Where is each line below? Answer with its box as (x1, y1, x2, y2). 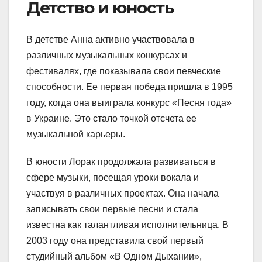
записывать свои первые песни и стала (26, 204, 198, 214)
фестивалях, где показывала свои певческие (26, 65, 221, 76)
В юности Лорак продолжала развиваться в (26, 156, 216, 167)
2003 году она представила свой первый (26, 235, 204, 246)
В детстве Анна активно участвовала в (26, 34, 195, 44)
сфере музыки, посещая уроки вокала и (26, 172, 199, 182)
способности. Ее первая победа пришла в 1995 (26, 81, 233, 92)
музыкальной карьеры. (26, 129, 125, 139)
